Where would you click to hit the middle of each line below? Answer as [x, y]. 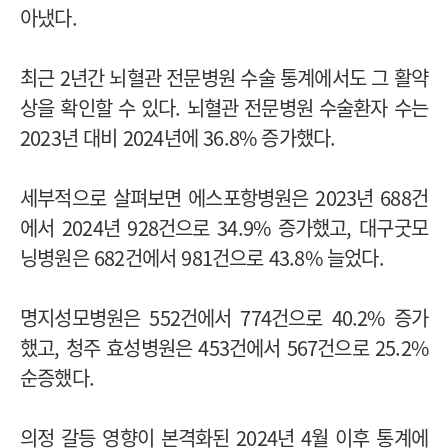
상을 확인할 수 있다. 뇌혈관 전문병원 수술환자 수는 [224, 107]
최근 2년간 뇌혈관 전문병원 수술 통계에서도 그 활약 [224, 77]
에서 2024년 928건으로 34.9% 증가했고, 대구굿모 [224, 227]
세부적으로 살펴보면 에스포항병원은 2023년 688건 [224, 197]
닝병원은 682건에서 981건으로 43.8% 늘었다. [202, 257]
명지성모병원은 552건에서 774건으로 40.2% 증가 [224, 317]
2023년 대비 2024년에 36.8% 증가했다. [178, 137]
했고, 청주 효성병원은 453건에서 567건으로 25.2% [224, 347]
